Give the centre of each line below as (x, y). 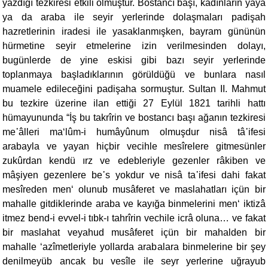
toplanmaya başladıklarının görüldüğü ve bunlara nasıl (134, 74)
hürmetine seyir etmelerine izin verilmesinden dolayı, (134, 46)
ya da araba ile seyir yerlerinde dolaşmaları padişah (134, 17)
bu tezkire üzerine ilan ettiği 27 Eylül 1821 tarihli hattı (134, 103)
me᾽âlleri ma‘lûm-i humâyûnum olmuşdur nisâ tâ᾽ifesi (134, 132)
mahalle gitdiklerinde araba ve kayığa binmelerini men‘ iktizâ (134, 204)
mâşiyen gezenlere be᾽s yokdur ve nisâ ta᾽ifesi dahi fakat (134, 175)
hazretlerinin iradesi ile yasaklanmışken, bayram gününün (134, 31)
